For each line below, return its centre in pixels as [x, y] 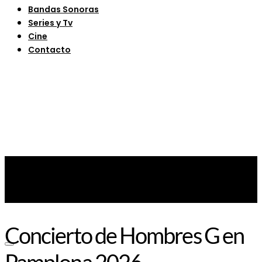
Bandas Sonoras [63, 9]
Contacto [49, 49]
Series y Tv [50, 23]
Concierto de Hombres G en [124, 235]
